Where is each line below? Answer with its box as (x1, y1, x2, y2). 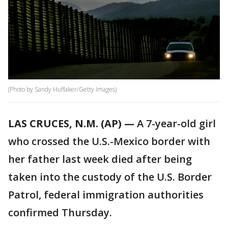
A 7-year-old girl (134, 117, 216, 131)
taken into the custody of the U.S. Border (8, 170, 212, 184)
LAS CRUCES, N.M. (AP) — (8, 117, 134, 131)
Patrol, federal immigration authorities (8, 188, 204, 202)
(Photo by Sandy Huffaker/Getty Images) (8, 85, 117, 94)
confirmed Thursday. (8, 206, 112, 220)
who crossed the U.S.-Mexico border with (8, 134, 210, 149)
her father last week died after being (8, 152, 192, 166)
